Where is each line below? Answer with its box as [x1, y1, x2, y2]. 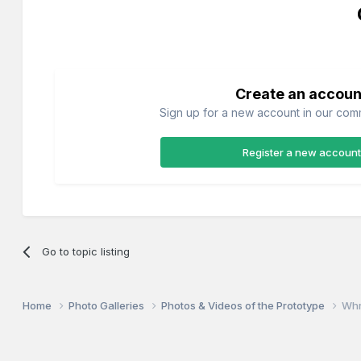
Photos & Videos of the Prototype [161, 299, 328, 313]
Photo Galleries [68, 299, 147, 313]
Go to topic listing [41, 244, 130, 258]
